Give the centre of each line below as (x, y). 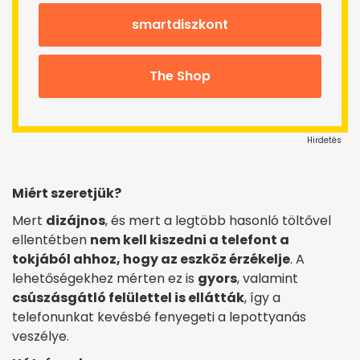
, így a (262, 297)
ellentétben (51, 239)
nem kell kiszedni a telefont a (190, 239)
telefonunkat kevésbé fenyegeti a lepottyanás (159, 317)
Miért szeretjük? (67, 193)
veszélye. (41, 336)
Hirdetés (324, 140)
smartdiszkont (180, 24)
